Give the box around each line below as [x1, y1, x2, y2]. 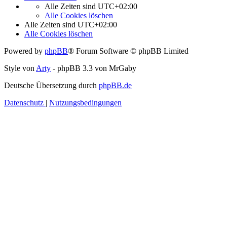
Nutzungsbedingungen [49, 98, 122, 107]
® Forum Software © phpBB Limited [68, 47, 188, 55]
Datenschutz [4, 98, 44, 107]
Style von [4, 64, 36, 72]
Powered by [4, 47, 45, 55]
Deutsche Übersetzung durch [4, 81, 99, 90]
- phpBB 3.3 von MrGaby [51, 64, 136, 72]
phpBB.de [99, 81, 132, 90]
